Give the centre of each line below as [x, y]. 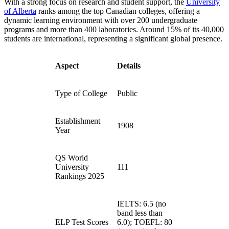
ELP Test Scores [82, 222]
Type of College [81, 94]
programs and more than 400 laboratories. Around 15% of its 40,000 [114, 30]
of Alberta [20, 11]
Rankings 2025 [80, 176]
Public [127, 94]
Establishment [78, 121]
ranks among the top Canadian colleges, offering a [118, 11]
